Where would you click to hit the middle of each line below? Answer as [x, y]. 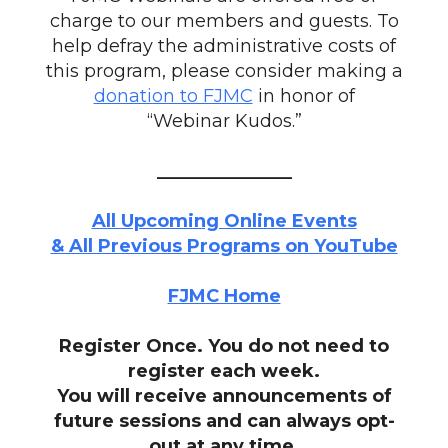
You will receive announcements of [224, 396]
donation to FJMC [173, 96]
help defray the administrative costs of [224, 46]
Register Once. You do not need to [224, 346]
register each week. [224, 371]
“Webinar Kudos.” [224, 121]
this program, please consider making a [224, 71]
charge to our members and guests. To [224, 21]
